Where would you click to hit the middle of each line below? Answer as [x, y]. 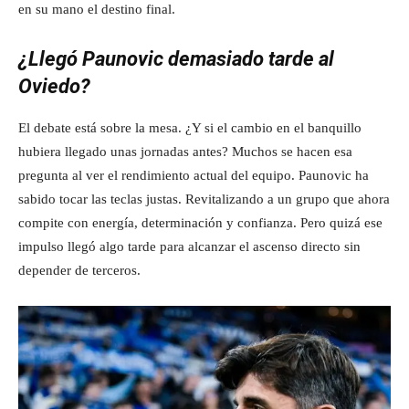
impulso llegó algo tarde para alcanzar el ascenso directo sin [189, 246]
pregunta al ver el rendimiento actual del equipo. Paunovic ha [194, 175]
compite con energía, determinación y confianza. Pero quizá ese [200, 222]
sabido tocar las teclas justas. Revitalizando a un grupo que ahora [204, 199]
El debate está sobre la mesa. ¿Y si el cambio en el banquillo [190, 127]
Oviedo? [54, 86]
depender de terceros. [79, 270]
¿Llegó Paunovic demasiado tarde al [176, 58]
